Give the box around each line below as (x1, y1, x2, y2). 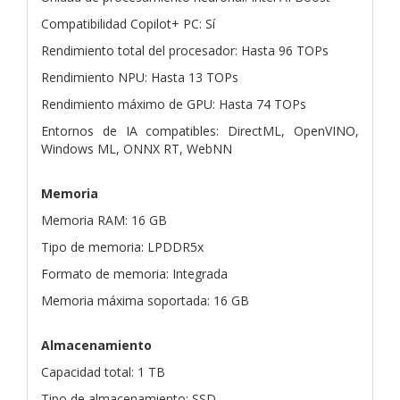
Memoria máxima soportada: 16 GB (41, 291, 249, 309)
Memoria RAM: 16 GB (41, 211, 167, 229)
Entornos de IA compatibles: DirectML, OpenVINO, (41, 121, 359, 139)
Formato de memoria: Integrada (41, 264, 228, 282)
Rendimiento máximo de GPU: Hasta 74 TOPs (41, 95, 306, 112)
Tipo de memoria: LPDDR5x (41, 237, 204, 255)
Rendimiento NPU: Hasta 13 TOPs (41, 68, 238, 86)
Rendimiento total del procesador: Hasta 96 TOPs (41, 41, 329, 59)
